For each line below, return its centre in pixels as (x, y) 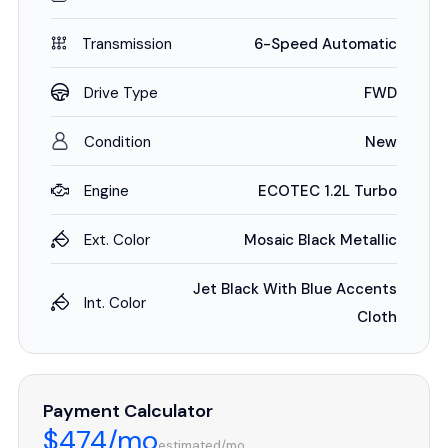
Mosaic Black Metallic (320, 240)
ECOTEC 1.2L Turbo (327, 191)
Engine (106, 191)
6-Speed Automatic (325, 44)
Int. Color (115, 303)
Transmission (127, 44)
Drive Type (121, 93)
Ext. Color (117, 240)
